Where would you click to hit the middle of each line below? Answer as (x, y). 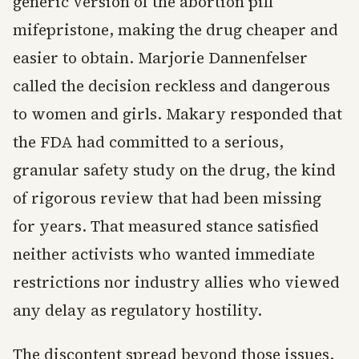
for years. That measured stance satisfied (166, 226)
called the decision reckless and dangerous (171, 86)
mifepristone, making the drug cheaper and (175, 30)
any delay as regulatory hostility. (137, 311)
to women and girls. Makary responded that (177, 114)
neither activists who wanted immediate (164, 254)
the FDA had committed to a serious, (148, 142)
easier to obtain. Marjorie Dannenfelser (160, 58)
